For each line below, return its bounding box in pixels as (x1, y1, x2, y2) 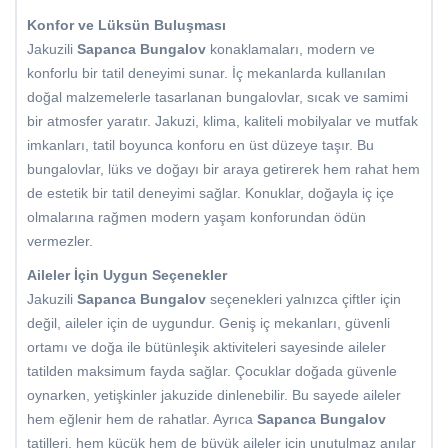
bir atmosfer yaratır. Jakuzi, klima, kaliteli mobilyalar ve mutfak (27, 113, 418, 130)
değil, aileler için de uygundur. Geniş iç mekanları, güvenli (27, 315, 390, 332)
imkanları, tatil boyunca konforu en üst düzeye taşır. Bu (27, 137, 374, 154)
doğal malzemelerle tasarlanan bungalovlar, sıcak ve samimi (27, 89, 408, 106)
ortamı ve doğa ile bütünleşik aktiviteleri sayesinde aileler (27, 339, 386, 356)
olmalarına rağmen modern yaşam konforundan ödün (27, 209, 366, 226)
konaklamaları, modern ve (206, 41, 375, 58)
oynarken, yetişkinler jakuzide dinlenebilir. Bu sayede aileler (27, 387, 401, 404)
